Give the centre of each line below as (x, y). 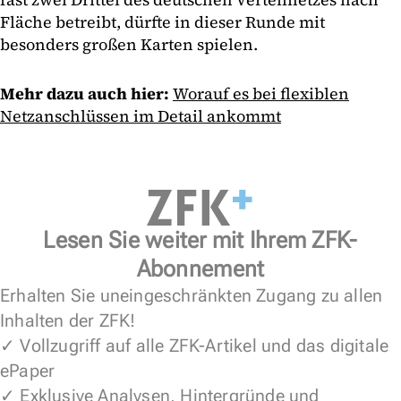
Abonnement (200, 268)
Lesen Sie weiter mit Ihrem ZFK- (200, 239)
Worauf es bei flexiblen (261, 93)
